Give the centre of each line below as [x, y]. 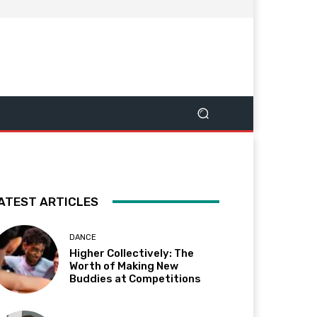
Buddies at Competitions [136, 278]
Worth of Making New [124, 266]
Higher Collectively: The [132, 253]
